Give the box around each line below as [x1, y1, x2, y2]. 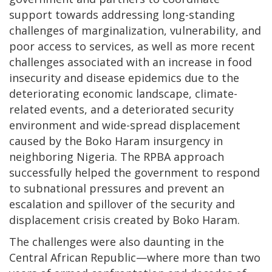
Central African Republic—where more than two [9, 250, 260, 265]
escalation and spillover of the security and [9, 196, 235, 211]
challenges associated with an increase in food [9, 54, 252, 69]
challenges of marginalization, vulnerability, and [9, 22, 261, 38]
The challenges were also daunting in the [9, 234, 224, 249]
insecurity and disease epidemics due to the [9, 70, 239, 85]
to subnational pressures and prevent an [9, 180, 224, 195]
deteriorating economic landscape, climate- [9, 86, 237, 101]
